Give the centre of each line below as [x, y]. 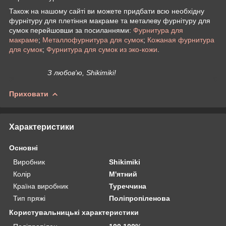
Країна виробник [41, 186]
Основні [23, 148]
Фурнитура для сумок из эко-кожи [102, 49]
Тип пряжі [29, 198]
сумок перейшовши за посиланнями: [71, 30]
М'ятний [123, 174]
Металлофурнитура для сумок [93, 40]
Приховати [29, 94]
